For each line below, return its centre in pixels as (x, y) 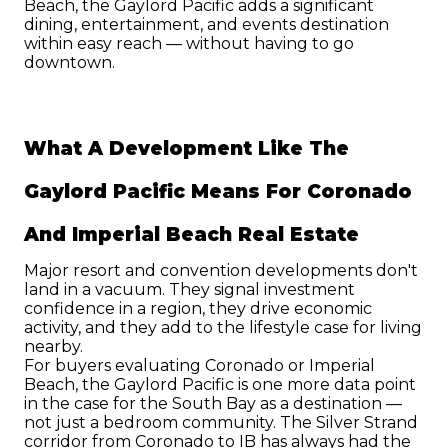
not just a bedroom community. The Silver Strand (221, 422)
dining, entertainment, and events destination (206, 24)
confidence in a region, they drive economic (198, 308)
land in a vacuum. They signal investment (189, 289)
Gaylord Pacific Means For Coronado (218, 192)
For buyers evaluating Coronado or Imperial (199, 365)
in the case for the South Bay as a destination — (213, 403)
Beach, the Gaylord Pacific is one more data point (220, 384)
